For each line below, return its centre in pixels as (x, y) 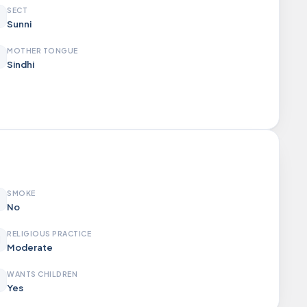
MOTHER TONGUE (42, 50)
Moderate (30, 247)
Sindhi (21, 64)
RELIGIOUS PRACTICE (49, 233)
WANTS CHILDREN (42, 274)
